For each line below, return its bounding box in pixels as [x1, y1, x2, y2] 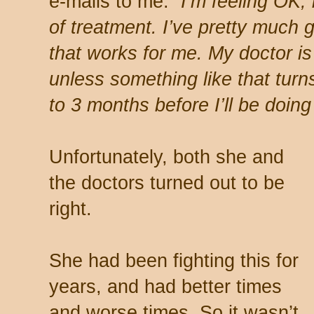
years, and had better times [49, 275, 282, 297]
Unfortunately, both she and [49, 146, 284, 168]
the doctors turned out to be [49, 172, 285, 193]
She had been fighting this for [49, 250, 299, 271]
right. [49, 198, 92, 219]
